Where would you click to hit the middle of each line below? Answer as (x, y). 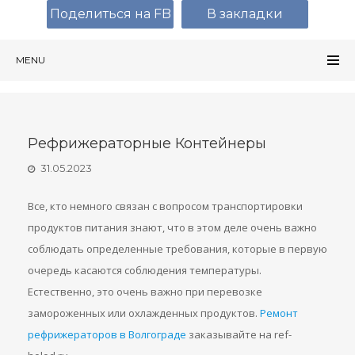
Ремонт (279, 313)
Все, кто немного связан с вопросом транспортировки (165, 206)
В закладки (245, 14)
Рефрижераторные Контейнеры (147, 143)
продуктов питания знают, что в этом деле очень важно (172, 227)
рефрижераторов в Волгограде (107, 334)
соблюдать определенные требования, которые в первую (177, 249)
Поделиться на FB (110, 14)
